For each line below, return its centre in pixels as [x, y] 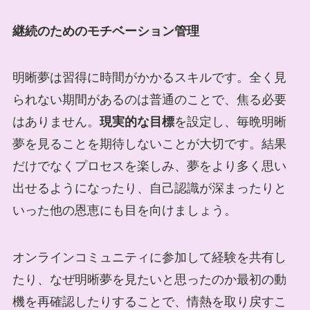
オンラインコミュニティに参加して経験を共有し [149, 258]
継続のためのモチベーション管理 [106, 31]
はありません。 [56, 122]
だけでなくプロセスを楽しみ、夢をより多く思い [149, 166]
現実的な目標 [137, 122]
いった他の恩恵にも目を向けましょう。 [124, 211]
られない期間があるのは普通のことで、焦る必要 [149, 100]
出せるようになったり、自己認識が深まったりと [149, 189]
